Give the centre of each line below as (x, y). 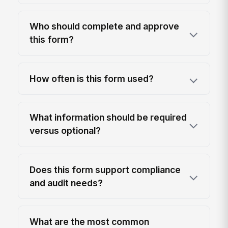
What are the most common (90, 221)
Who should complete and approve (105, 26)
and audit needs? (66, 183)
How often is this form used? (92, 78)
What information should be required (108, 118)
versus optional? (65, 131)
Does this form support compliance (105, 169)
